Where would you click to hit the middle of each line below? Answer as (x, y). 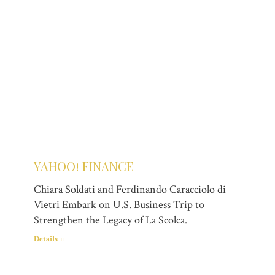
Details (46, 239)
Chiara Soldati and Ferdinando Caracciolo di (130, 189)
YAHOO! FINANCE (84, 166)
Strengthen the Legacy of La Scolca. (110, 220)
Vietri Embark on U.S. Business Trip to (119, 204)
